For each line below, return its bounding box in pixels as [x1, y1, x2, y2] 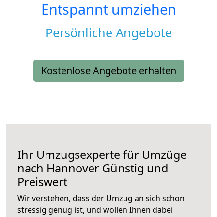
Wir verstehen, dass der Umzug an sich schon [17, 193, 185, 204]
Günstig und [99, 160, 168, 176]
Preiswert [17, 174, 67, 190]
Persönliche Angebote [45, 24, 172, 41]
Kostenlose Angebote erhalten [41, 64, 176, 77]
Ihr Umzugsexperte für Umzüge [17, 147, 186, 163]
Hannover [46, 160, 99, 176]
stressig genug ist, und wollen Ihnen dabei [17, 204, 173, 216]
